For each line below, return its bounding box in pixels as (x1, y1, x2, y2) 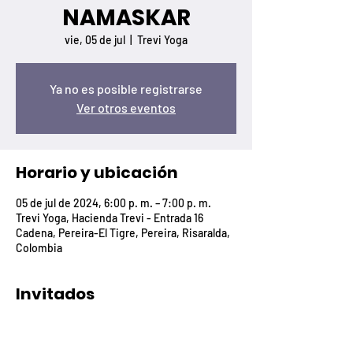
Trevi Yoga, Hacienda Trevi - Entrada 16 (16, 211, 203, 225)
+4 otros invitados (101, 325, 189, 340)
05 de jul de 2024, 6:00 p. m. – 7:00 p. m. (16, 196, 211, 210)
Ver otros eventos (76, 100, 176, 116)
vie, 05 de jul (65, 33, 125, 47)
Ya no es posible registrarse (50, 81, 203, 97)
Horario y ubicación (16, 162, 178, 184)
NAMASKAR (61, 2, 191, 34)
